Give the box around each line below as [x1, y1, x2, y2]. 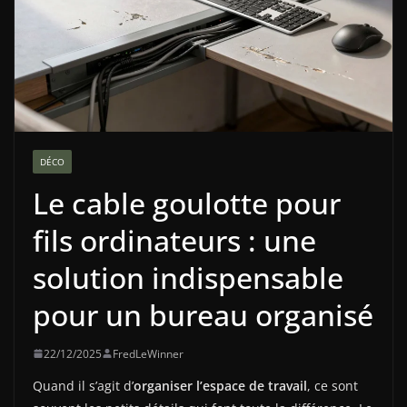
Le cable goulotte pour [33, 183, 341, 223]
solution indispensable [33, 257, 343, 297]
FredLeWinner [113, 345, 184, 362]
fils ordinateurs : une [33, 220, 316, 260]
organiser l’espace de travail [134, 376, 307, 394]
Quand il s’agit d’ [33, 376, 134, 394]
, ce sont [307, 376, 358, 394]
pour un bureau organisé [33, 294, 373, 334]
